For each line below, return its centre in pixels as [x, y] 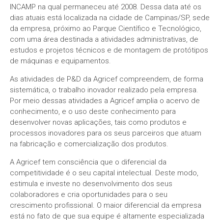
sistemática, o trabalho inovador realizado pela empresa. [104, 90]
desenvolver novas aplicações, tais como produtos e [98, 123]
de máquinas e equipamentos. [60, 61]
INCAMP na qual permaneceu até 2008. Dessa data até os [106, 7]
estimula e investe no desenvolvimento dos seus [91, 184]
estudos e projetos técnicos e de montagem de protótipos [109, 50]
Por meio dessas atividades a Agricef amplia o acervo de [105, 101]
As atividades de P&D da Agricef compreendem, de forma [107, 79]
